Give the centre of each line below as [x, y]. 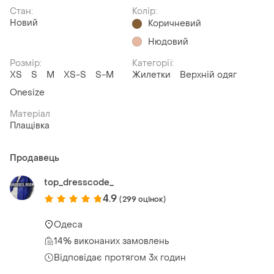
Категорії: [153, 63]
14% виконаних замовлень [112, 241]
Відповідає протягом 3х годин [120, 257]
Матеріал [30, 114]
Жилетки [151, 75]
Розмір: [26, 63]
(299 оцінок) [143, 199]
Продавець [35, 158]
